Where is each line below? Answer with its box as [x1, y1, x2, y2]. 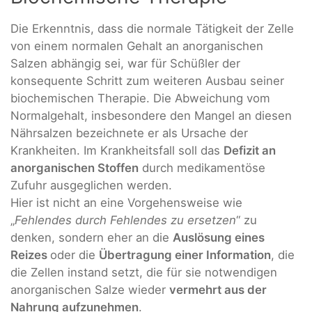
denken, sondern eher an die [10, 230, 173, 244]
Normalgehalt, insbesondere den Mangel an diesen [10, 108, 292, 123]
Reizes [10, 247, 50, 262]
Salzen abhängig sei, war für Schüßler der [10, 56, 240, 70]
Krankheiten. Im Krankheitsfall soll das [10, 143, 224, 157]
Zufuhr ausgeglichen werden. [10, 178, 172, 192]
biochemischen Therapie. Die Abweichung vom [10, 91, 270, 105]
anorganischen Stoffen [10, 160, 139, 175]
